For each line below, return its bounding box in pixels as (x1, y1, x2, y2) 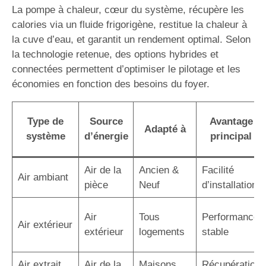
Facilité (201, 164, 234, 176)
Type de (27, 115, 64, 127)
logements (138, 226, 185, 237)
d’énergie (84, 130, 128, 142)
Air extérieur (17, 218, 72, 230)
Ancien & (138, 164, 179, 176)
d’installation (201, 179, 257, 191)
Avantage (209, 115, 253, 127)
